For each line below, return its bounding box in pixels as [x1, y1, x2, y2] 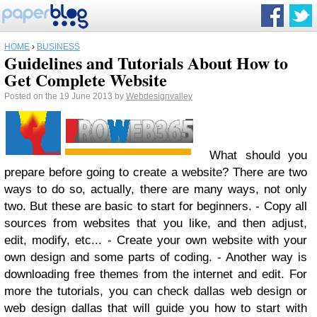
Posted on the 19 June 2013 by [4, 91, 126, 101]
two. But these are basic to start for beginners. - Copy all [4, 200, 307, 213]
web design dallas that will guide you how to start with [4, 301, 307, 315]
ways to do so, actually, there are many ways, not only [4, 183, 307, 196]
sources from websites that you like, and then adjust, [4, 217, 307, 230]
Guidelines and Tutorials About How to [4, 50, 288, 75]
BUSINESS [37, 42, 80, 52]
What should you [202, 149, 307, 162]
